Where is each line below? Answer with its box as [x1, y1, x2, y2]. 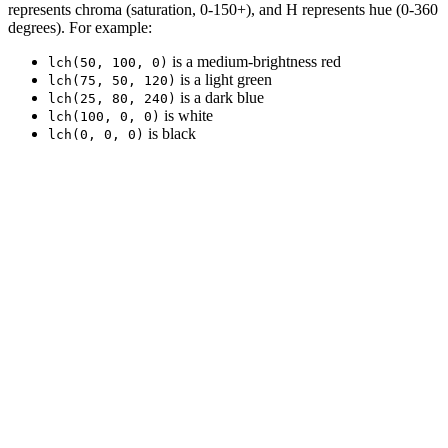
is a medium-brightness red [168, 53, 341, 71]
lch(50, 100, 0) [48, 55, 168, 71]
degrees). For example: [8, 19, 152, 37]
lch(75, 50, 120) [48, 73, 176, 89]
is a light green [176, 71, 272, 89]
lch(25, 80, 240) [48, 91, 176, 107]
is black [144, 125, 196, 143]
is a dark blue [176, 89, 264, 107]
